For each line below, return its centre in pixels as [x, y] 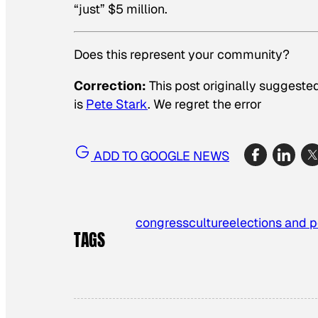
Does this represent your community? [182, 54]
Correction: [110, 85]
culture [209, 222]
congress [163, 222]
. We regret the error [205, 104]
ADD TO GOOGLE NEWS [160, 156]
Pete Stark [117, 104]
